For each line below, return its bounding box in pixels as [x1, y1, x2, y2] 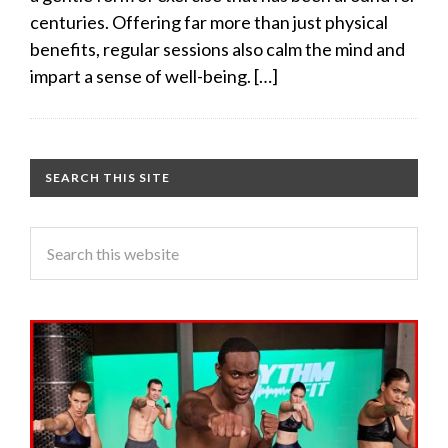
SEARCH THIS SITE [45, 169, 170, 185]
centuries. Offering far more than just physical [30, 10, 388, 33]
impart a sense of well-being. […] [30, 64, 278, 87]
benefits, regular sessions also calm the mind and [30, 37, 405, 60]
